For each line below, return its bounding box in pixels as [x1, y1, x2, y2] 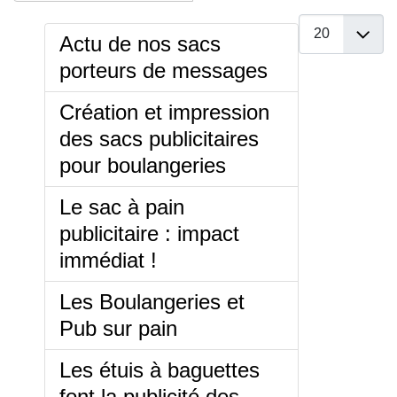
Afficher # [298, 16, 351, 31]
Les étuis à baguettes [59, 358, 260, 383]
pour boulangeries [59, 153, 226, 178]
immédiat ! [59, 248, 157, 273]
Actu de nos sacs [59, 32, 221, 57]
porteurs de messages [59, 58, 268, 83]
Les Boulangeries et [59, 290, 245, 315]
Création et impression [59, 100, 269, 125]
